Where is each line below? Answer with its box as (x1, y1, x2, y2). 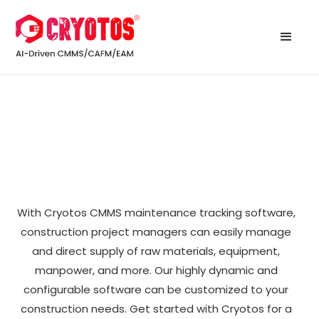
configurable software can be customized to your (23, 281, 288, 297)
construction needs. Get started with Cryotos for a (20, 300, 292, 316)
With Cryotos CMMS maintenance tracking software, (16, 204, 296, 220)
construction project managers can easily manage (21, 224, 291, 239)
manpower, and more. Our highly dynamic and (34, 262, 278, 278)
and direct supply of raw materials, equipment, (32, 243, 280, 258)
